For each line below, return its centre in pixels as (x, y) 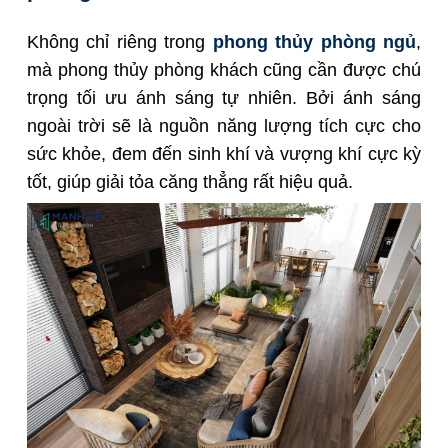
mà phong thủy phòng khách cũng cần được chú (224, 70)
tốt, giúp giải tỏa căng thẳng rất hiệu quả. (190, 182)
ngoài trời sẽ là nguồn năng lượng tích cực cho (224, 126)
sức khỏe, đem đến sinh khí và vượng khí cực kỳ (224, 154)
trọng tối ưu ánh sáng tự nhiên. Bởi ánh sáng (224, 98)
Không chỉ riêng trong (120, 42)
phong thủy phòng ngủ (314, 42)
